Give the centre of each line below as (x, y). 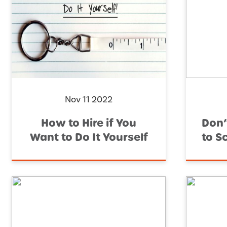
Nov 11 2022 (89, 100)
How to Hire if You (89, 123)
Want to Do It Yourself (89, 138)
